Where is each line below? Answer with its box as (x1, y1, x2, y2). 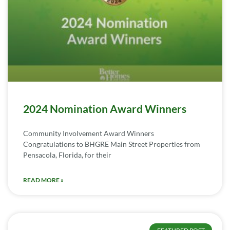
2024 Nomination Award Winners (23, 102, 186, 116)
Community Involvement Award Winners (23, 129, 154, 138)
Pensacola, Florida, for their (23, 150, 111, 160)
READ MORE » (23, 176, 64, 184)
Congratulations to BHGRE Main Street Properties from (23, 140, 200, 149)
